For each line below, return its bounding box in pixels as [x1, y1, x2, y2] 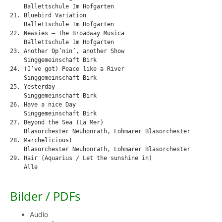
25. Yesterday [10, 83, 55, 91]
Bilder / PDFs [10, 188, 80, 205]
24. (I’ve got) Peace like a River [10, 65, 124, 73]
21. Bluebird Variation [10, 12, 86, 19]
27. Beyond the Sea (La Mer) [10, 119, 104, 126]
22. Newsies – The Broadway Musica [10, 30, 124, 37]
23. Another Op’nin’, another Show [10, 48, 124, 55]
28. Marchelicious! [10, 137, 72, 144]
